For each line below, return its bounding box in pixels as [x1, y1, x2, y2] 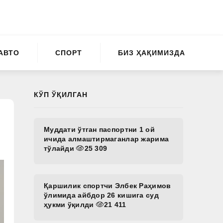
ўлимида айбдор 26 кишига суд [44, 191, 159, 199]
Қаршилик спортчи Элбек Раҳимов [44, 182, 171, 190]
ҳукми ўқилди [44, 201, 96, 209]
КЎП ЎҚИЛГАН [34, 91, 88, 99]
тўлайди [44, 144, 77, 152]
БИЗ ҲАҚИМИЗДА [118, 48, 186, 57]
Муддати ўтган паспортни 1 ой [44, 125, 155, 133]
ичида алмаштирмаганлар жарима [44, 135, 169, 143]
